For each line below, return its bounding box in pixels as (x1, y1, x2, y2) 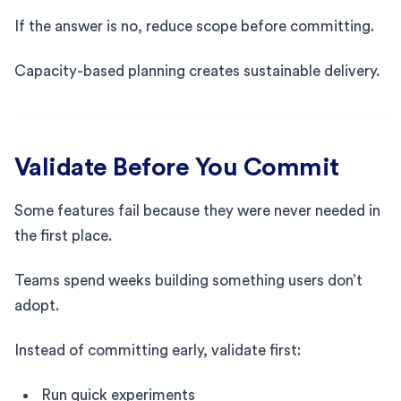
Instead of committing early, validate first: (14, 342, 301, 358)
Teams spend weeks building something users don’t (14, 272, 363, 288)
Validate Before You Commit (14, 154, 339, 180)
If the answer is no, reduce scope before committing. (14, 18, 374, 34)
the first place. (14, 227, 112, 243)
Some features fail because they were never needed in (14, 202, 380, 218)
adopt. (14, 297, 59, 313)
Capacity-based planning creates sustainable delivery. (14, 63, 380, 79)
